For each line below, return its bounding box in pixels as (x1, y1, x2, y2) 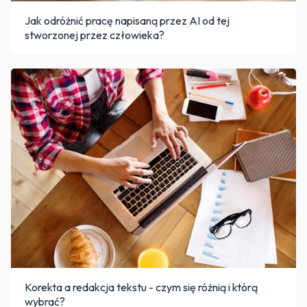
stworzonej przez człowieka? (25, 27, 164, 42)
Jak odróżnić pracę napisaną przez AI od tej (25, 13, 230, 27)
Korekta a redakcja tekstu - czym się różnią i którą (25, 280, 258, 294)
